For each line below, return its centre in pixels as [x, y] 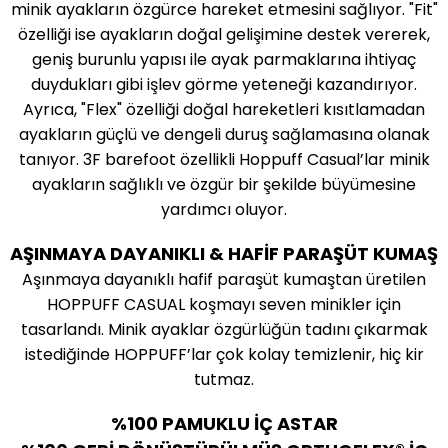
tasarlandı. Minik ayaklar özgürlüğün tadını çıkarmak [224, 330]
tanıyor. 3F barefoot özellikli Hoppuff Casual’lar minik [224, 160]
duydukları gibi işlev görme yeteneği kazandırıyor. [224, 85]
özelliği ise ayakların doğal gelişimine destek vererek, [224, 35]
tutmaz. [224, 380]
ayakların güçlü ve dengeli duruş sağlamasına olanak [224, 135]
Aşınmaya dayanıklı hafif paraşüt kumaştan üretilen [224, 280]
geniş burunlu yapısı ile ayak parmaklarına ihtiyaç [224, 60]
